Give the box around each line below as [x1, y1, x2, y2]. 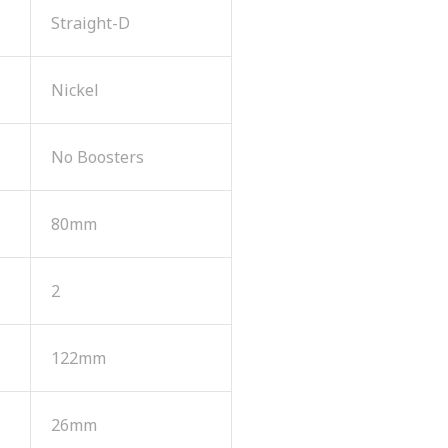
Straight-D [51, 11, 130, 34]
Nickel [51, 78, 99, 101]
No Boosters [51, 145, 144, 168]
